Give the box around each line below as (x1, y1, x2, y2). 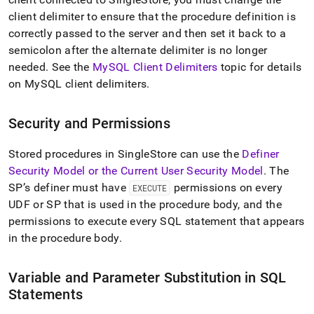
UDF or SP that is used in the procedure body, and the (8, 198, 282, 211)
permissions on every (170, 181, 283, 194)
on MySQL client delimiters (8, 77, 147, 90)
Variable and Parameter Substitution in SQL (8, 269, 287, 286)
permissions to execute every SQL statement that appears (8, 214, 305, 228)
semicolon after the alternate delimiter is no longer (8, 43, 268, 57)
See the (48, 60, 93, 74)
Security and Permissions (8, 115, 170, 132)
